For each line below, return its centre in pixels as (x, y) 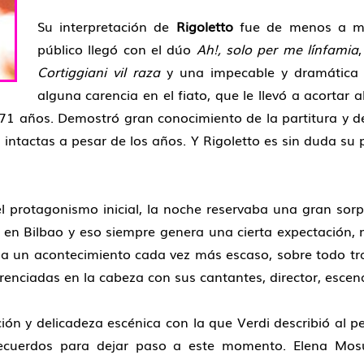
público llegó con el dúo (117, 48)
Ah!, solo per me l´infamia (277, 48)
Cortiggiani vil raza (98, 71)
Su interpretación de (106, 26)
